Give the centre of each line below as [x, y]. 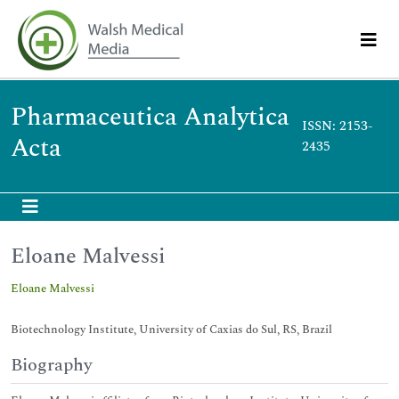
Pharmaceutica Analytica [150, 117]
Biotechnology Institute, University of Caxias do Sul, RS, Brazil [171, 330]
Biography [52, 365]
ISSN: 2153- [337, 126]
